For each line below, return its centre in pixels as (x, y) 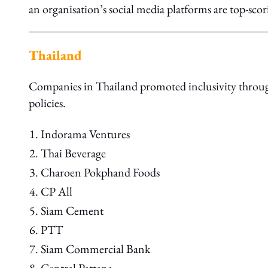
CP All (57, 191)
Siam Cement (72, 211)
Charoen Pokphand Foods (100, 172)
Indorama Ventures (85, 134)
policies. (47, 103)
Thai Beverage (73, 153)
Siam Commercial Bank (95, 249)
